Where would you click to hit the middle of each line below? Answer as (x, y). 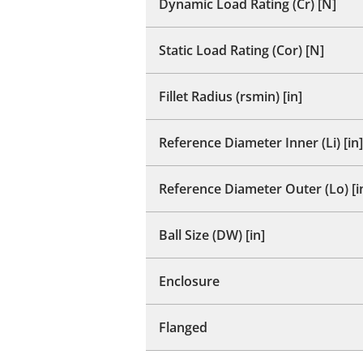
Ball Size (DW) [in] (212, 235)
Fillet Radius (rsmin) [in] (231, 96)
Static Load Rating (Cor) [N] (241, 50)
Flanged (183, 327)
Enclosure (189, 281)
